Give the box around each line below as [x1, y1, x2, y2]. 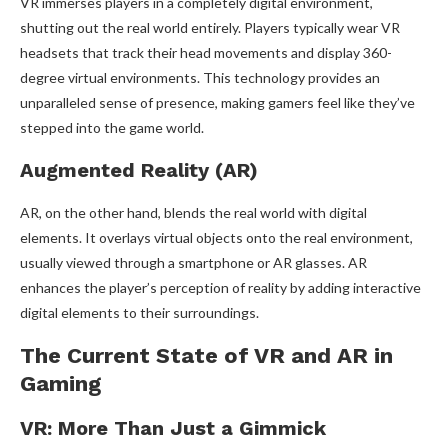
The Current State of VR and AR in [20, 343, 393, 369]
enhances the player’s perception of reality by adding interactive [20, 279, 421, 297]
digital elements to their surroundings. [20, 304, 259, 322]
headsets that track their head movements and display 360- [20, 44, 392, 62]
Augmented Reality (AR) [20, 158, 258, 183]
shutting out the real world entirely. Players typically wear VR [20, 19, 400, 37]
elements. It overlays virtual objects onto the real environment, [20, 229, 413, 247]
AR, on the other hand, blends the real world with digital [20, 204, 367, 222]
